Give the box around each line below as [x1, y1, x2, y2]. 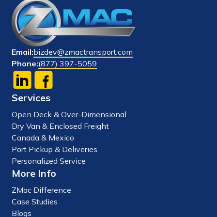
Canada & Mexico [12, 132, 74, 142]
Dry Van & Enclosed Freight [12, 121, 109, 131]
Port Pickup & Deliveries [12, 144, 97, 154]
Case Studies [12, 196, 58, 206]
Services [12, 91, 50, 104]
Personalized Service [12, 155, 86, 166]
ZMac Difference [12, 185, 71, 195]
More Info [12, 167, 56, 179]
